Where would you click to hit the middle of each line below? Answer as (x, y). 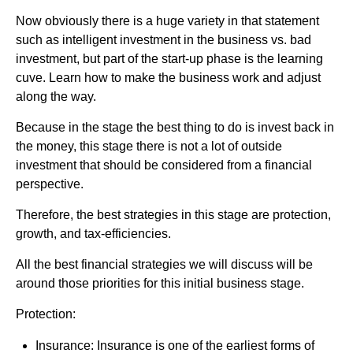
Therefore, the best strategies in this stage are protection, (173, 214)
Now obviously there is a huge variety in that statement (167, 20)
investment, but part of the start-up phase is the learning (169, 58)
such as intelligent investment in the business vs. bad (163, 39)
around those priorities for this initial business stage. (160, 283)
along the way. (56, 96)
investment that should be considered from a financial (164, 165)
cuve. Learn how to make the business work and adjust (168, 77)
